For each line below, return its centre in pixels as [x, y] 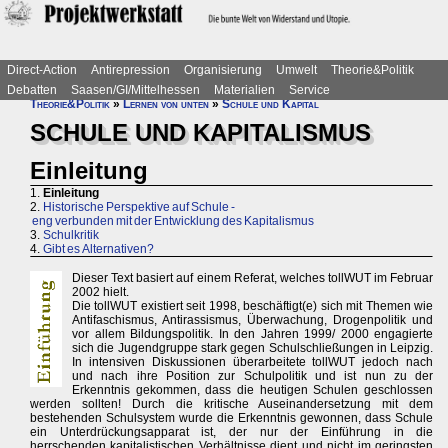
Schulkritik [71, 235]
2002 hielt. [100, 292]
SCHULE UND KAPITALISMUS [200, 132]
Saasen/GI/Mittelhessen [135, 90]
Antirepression [130, 70]
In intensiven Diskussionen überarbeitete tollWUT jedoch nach [253, 362]
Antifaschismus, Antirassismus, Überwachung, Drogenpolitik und [253, 320]
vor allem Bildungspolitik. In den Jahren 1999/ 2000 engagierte [253, 334]
